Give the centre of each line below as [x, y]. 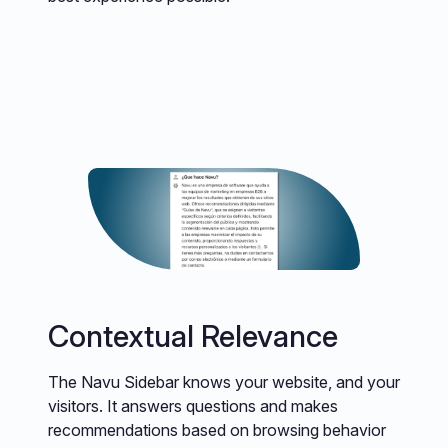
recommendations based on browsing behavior [217, 429]
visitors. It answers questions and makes [193, 405]
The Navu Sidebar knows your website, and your [224, 381]
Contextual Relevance [193, 335]
